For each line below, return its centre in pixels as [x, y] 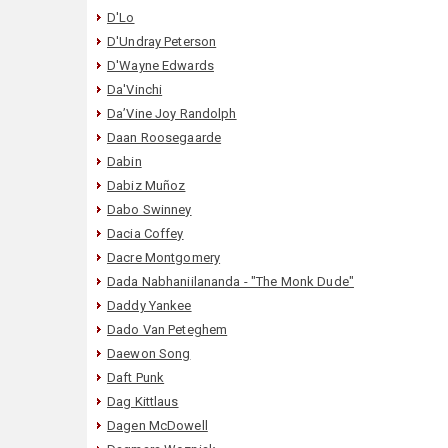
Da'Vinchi [135, 89]
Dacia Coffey [145, 233]
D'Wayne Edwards [160, 65]
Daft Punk [136, 377]
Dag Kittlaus [143, 401]
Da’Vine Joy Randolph [172, 113]
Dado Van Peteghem [167, 329]
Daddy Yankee [149, 305]
